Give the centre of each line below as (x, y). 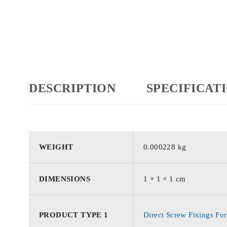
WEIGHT (56, 147)
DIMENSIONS (65, 179)
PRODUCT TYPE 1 (74, 215)
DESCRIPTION (72, 88)
